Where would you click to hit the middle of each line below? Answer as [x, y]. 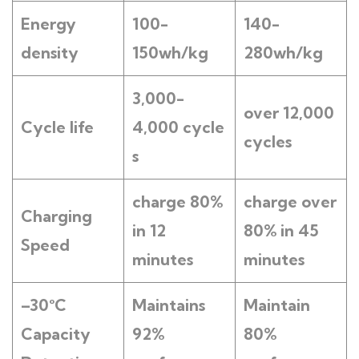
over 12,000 [289, 113]
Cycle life [57, 127]
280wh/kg [283, 52]
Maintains [169, 305]
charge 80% [177, 202]
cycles [268, 141]
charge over [290, 202]
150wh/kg [170, 52]
